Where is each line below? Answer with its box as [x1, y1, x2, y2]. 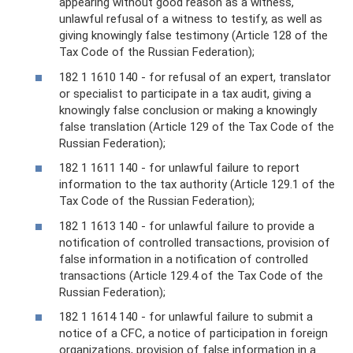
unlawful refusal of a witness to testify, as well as [59, 12, 322, 26]
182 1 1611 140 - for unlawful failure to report [59, 161, 299, 175]
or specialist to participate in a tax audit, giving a [59, 86, 311, 101]
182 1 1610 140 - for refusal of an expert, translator [59, 69, 331, 84]
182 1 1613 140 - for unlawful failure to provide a [59, 218, 314, 233]
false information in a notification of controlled [59, 251, 308, 266]
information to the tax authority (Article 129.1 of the [59, 177, 335, 191]
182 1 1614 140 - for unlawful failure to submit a [59, 310, 313, 324]
